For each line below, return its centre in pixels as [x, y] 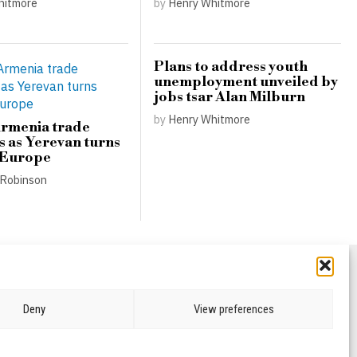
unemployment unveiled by [245, 82]
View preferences [233, 309]
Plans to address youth [230, 67]
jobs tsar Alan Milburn [229, 98]
